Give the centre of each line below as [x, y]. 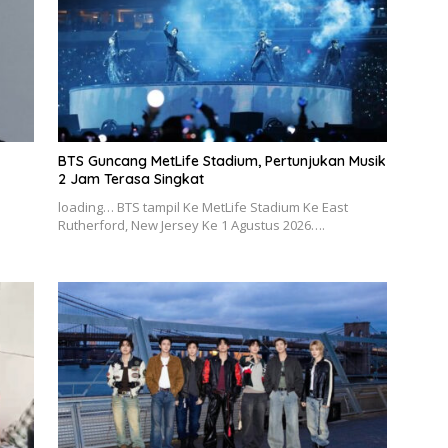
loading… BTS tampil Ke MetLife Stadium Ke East [202, 206]
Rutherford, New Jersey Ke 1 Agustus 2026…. [191, 224]
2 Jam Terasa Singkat [130, 178]
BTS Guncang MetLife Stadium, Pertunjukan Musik [221, 160]
